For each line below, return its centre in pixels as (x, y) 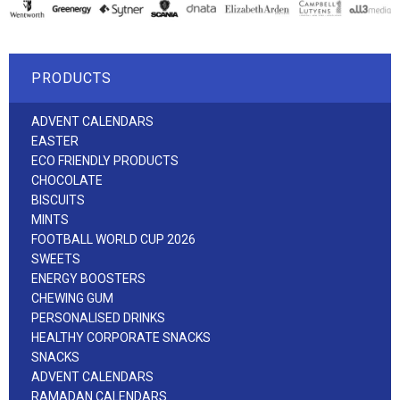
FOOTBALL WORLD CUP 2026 (113, 239)
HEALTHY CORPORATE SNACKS (121, 337)
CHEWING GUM (72, 298)
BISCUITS (58, 200)
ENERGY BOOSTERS (88, 278)
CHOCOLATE (67, 180)
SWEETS (56, 258)
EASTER (55, 141)
